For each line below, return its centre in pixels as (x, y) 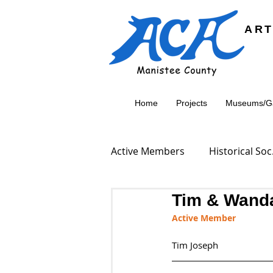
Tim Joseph (195, 245)
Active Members (148, 151)
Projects (192, 103)
